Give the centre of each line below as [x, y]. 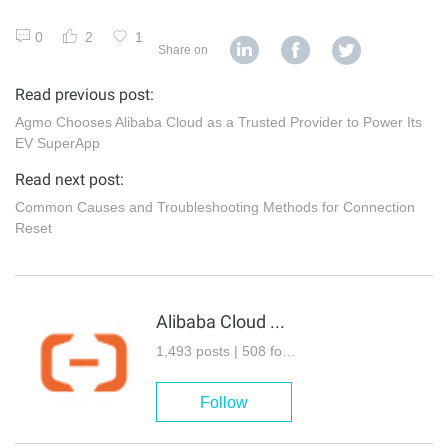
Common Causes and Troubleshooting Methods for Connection [215, 206]
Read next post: [69, 179]
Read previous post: [84, 94]
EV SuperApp [57, 142]
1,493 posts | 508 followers [289, 350]
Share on [183, 49]
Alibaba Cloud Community [277, 321]
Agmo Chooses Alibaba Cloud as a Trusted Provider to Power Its [218, 121]
